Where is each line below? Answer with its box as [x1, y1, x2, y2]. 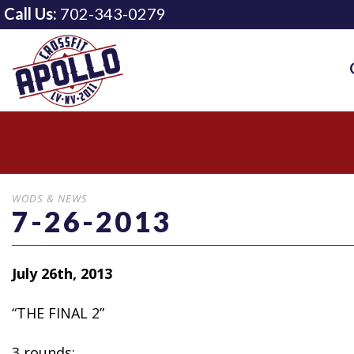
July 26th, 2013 [12, 264, 112, 283]
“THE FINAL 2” [12, 303, 104, 322]
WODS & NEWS [12, 191, 88, 205]
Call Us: [4, 4, 57, 23]
